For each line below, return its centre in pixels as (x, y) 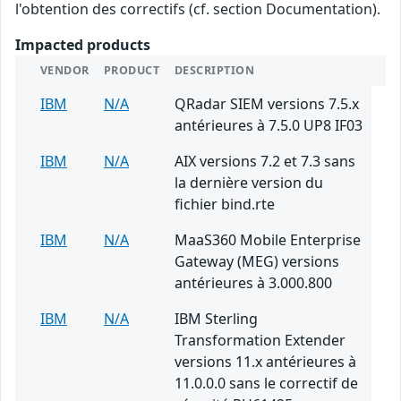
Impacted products (83, 45)
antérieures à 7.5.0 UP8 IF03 (269, 126)
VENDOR (65, 71)
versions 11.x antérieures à (265, 362)
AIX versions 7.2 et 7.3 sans (265, 162)
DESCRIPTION (215, 71)
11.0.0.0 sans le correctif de (266, 384)
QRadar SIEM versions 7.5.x (267, 104)
